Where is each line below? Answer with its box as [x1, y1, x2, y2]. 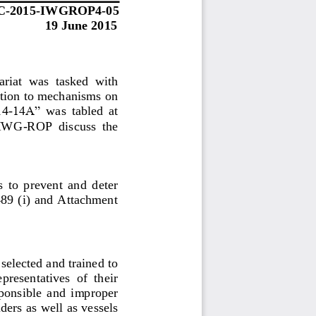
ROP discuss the [26, 117, 121, 133]
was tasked [28, 73, 92, 88]
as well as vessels [25, 298, 121, 314]
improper [70, 284, 118, 299]
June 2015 [61, 16, 117, 32]
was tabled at [45, 102, 121, 118]
